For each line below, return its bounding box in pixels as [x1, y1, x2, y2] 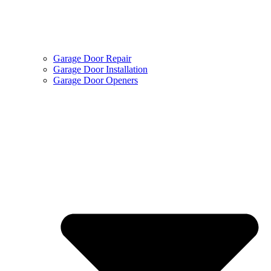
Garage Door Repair [53, 53, 131, 64]
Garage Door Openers [53, 75, 138, 86]
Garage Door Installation [53, 64, 148, 75]
